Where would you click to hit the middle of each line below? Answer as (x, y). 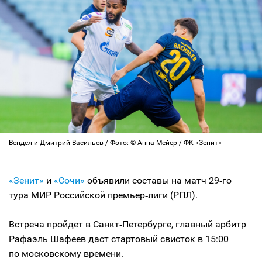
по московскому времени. (66, 253)
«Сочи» (69, 180)
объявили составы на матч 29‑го (158, 180)
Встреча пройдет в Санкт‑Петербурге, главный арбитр (127, 224)
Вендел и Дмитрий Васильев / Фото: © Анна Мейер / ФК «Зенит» (115, 142)
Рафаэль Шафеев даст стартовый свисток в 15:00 (119, 239)
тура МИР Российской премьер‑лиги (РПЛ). (103, 195)
